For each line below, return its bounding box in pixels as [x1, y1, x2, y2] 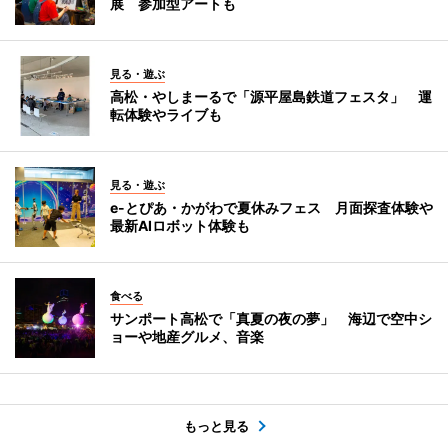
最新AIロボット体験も [110, 216, 250, 234]
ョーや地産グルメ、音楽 [110, 327, 264, 345]
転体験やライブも [110, 105, 222, 123]
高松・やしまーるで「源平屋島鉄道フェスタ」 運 [110, 87, 432, 105]
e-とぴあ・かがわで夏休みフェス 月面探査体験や [110, 198, 433, 216]
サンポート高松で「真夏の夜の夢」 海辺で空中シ [110, 309, 432, 327]
